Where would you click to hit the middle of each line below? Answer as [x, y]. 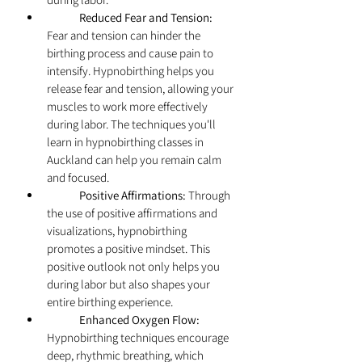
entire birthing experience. [110, 302]
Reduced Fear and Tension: [146, 18]
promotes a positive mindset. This [130, 249]
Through [209, 196]
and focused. [78, 178]
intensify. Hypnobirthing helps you [132, 71]
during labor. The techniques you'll [133, 124]
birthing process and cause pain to [131, 53]
